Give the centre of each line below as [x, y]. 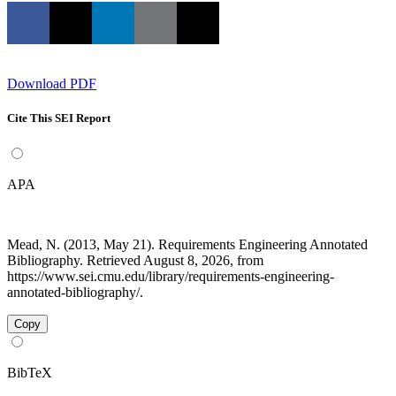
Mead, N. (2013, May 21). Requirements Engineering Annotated [187, 244]
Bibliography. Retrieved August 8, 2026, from [135, 260]
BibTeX [30, 372]
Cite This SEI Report [59, 118]
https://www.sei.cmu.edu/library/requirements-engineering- [171, 276]
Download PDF [52, 83]
